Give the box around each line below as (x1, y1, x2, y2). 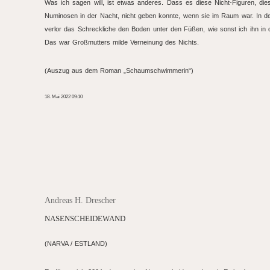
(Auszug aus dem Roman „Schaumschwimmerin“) (45, 67, 193, 74)
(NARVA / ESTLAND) (45, 240, 107, 247)
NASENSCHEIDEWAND (45, 215, 125, 223)
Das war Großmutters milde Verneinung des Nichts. (45, 39, 199, 46)
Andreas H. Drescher (45, 196, 116, 205)
